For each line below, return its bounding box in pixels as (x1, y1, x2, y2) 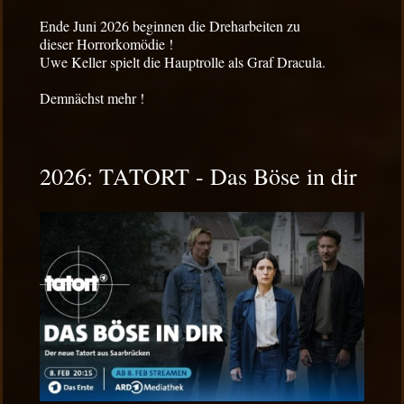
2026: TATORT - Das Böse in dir (40, 161, 357, 192)
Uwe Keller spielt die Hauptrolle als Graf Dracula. (40, 52, 326, 72)
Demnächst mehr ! (40, 88, 144, 108)
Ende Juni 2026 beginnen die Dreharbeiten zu (40, 16, 300, 36)
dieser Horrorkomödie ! (40, 34, 173, 54)
